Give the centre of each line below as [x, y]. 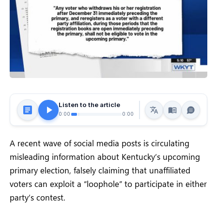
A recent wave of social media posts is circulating [100, 143]
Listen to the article [89, 104]
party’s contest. [38, 197]
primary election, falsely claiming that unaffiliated [100, 170]
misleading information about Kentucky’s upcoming [105, 157]
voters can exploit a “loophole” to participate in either [108, 184]
